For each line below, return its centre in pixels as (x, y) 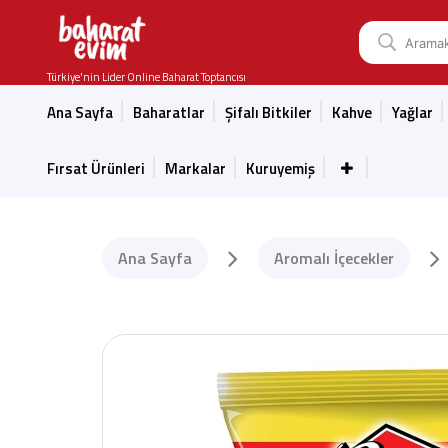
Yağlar (412, 112)
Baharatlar (169, 112)
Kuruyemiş (280, 168)
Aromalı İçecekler (334, 258)
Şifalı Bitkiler (268, 112)
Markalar (195, 168)
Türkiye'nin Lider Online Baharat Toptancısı (146, 77)
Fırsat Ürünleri (96, 168)
